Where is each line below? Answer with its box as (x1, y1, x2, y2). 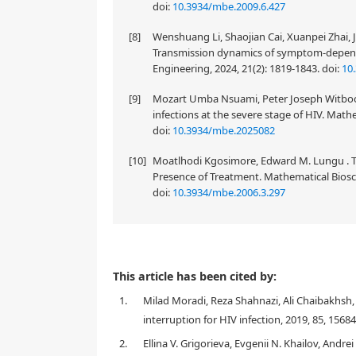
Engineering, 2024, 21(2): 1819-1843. (153, 61, 322, 75)
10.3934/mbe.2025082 (172, 123, 275, 137)
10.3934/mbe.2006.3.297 (172, 185, 285, 199)
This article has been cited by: (113, 269, 277, 284)
